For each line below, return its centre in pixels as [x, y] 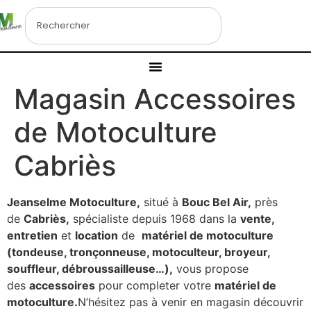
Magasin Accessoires [155, 99]
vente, [257, 219]
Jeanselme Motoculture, [74, 202]
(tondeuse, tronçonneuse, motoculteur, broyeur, [138, 252]
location [96, 235]
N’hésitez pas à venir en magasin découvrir [191, 302]
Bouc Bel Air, [217, 202]
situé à [161, 202]
